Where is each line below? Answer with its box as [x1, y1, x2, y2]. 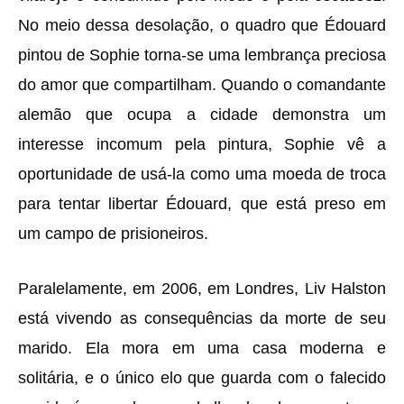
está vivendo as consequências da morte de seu [18, 308, 386, 328]
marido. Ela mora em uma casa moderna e [18, 338, 386, 358]
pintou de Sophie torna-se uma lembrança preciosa [18, 45, 386, 65]
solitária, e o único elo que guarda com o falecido [18, 368, 386, 388]
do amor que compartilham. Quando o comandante [18, 75, 386, 95]
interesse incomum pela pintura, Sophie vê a [18, 134, 386, 154]
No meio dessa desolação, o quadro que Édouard [18, 15, 386, 35]
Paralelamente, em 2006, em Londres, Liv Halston [18, 279, 386, 298]
